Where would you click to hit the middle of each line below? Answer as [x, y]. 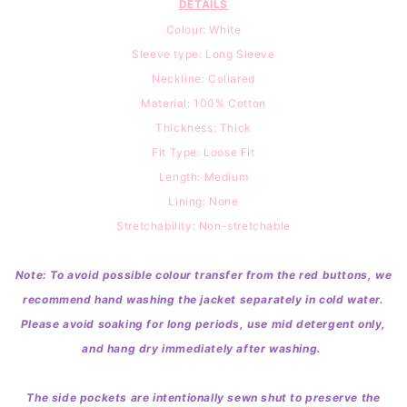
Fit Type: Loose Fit [203, 152]
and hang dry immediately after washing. [203, 348]
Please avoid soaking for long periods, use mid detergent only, [203, 323]
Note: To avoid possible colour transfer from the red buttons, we [203, 274]
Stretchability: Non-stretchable [203, 225]
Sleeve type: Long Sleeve [203, 54]
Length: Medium [203, 176]
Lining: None [203, 201]
